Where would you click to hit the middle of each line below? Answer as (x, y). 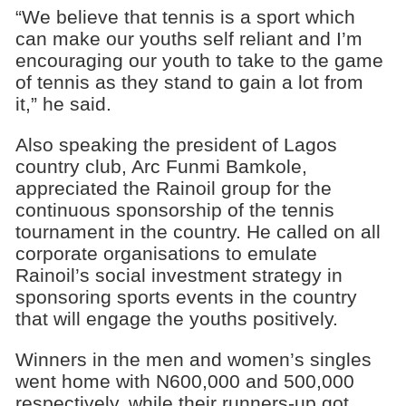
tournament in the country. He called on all (198, 231)
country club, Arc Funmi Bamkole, (161, 166)
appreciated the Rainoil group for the (173, 188)
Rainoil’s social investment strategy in (179, 275)
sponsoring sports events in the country (186, 296)
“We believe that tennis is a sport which (185, 17)
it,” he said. (63, 104)
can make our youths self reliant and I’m (188, 39)
